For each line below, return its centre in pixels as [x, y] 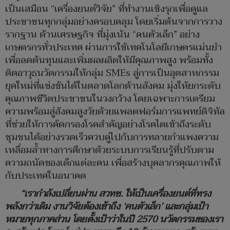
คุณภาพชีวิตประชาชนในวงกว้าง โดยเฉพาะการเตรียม [110, 99]
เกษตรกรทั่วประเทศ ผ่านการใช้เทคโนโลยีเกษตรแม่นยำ [113, 47]
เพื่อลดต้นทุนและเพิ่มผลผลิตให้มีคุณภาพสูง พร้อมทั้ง [109, 60]
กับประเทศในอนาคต [46, 176]
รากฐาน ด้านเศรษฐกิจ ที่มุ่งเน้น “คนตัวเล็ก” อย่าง [102, 34]
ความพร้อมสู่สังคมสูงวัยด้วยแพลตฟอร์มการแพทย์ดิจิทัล [115, 111]
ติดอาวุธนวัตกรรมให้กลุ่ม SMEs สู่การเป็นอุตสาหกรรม [112, 73]
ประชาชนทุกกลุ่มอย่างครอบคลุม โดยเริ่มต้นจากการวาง [114, 22]
